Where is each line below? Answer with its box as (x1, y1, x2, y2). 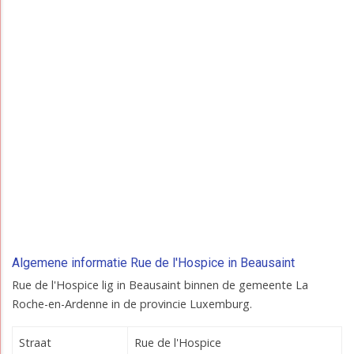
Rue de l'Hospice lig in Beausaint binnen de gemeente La (12, 277, 308, 293)
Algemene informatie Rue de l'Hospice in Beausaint (12, 255, 295, 271)
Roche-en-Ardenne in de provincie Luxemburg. (12, 296, 252, 312)
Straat (19, 335, 51, 351)
